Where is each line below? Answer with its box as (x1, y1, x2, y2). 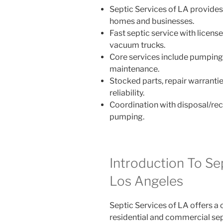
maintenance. (110, 64, 159, 74)
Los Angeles (110, 173, 183, 189)
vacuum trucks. (110, 40, 165, 50)
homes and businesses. (110, 16, 194, 26)
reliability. (110, 88, 144, 98)
